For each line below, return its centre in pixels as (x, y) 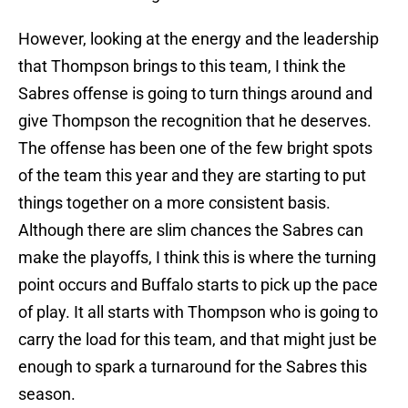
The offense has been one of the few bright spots (195, 148)
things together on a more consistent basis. (174, 203)
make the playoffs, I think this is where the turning (197, 258)
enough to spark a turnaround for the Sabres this (193, 367)
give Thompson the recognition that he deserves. (195, 121)
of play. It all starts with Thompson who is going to (198, 312)
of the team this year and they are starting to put (192, 176)
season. (47, 394)
